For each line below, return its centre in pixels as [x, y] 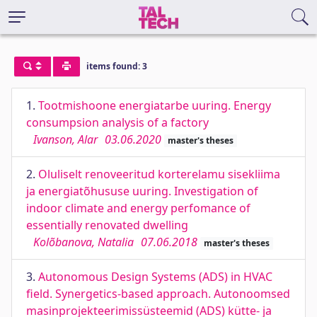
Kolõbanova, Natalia [83, 242]
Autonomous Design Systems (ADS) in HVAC [155, 277]
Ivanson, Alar [65, 139]
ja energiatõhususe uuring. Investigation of [142, 191]
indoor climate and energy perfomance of [138, 208]
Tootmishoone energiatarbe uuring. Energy [155, 105]
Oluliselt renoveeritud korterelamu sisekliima [159, 174]
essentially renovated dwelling [107, 225]
